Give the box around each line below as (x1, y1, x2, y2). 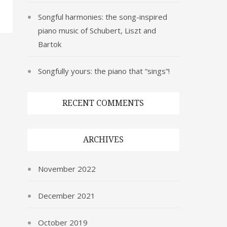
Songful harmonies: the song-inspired (37, 12, 167, 22)
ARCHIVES (83, 135, 124, 144)
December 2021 (37, 191, 95, 201)
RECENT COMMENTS (62, 98, 144, 108)
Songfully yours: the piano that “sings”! (37, 66, 170, 76)
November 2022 (37, 164, 96, 174)
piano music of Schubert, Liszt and (37, 25, 156, 35)
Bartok (37, 39, 61, 49)
